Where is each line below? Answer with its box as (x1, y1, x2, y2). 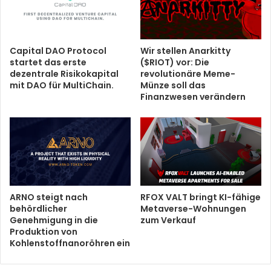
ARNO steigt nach (10, 191, 88, 203)
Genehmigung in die (10, 214, 98, 226)
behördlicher (10, 202, 67, 215)
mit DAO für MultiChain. (10, 79, 114, 92)
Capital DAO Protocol (10, 45, 106, 57)
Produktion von (10, 225, 77, 238)
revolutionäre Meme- (140, 68, 235, 80)
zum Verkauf (140, 214, 196, 226)
